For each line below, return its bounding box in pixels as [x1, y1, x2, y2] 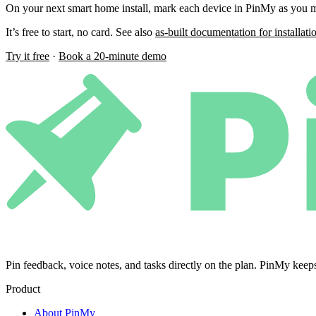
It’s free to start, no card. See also [6, 25, 155, 38]
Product [6, 282, 40, 295]
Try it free [6, 49, 49, 62]
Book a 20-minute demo [59, 49, 166, 62]
